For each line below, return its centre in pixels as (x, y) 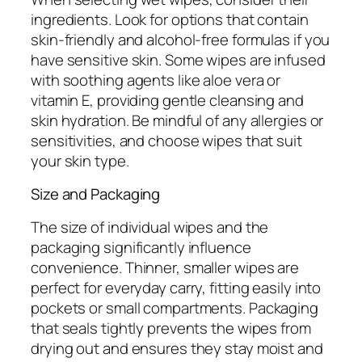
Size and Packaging (96, 194)
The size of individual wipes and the (150, 227)
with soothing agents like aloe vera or (156, 80)
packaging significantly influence (141, 247)
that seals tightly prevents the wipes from (171, 328)
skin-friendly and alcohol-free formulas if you (181, 39)
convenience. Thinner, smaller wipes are (165, 267)
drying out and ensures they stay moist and (177, 348)
